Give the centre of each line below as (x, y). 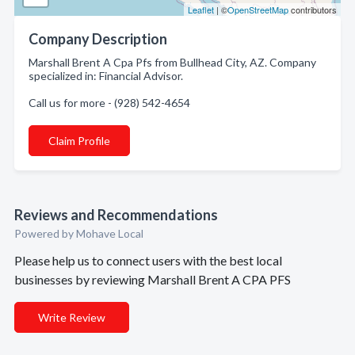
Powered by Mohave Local (79, 233)
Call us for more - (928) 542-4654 (109, 103)
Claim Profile (79, 141)
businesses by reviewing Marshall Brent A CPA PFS (153, 279)
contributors (313, 10)
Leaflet (201, 10)
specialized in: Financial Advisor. (106, 76)
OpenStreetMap (258, 10)
